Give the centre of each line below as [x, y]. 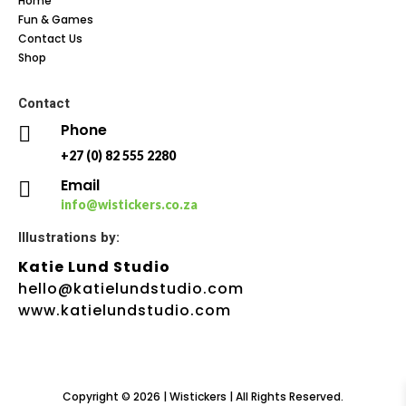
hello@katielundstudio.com [131, 289]
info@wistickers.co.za [129, 205]
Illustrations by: [69, 238]
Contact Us [50, 39]
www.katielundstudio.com [125, 311]
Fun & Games [56, 20]
